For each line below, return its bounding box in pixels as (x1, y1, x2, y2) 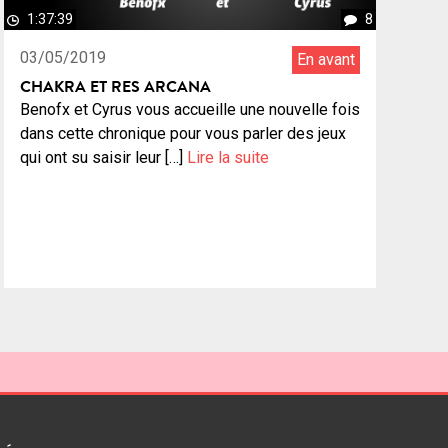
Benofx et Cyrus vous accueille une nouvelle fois (20, 100, 360, 120)
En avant (297, 50, 355, 70)
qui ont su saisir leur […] (20, 148, 187, 168)
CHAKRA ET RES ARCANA (20, 75, 211, 98)
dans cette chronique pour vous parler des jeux (20, 124, 346, 144)
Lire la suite (187, 148, 269, 168)
